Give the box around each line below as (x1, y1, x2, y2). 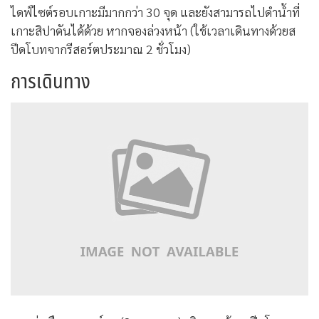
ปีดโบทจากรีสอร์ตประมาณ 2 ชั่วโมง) (11, 40, 191, 57)
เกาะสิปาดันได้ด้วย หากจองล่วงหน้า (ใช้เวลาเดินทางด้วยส (11, 21, 296, 38)
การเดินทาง (11, 66, 90, 98)
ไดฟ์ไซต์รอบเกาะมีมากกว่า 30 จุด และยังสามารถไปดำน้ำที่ (11, 3, 300, 20)
